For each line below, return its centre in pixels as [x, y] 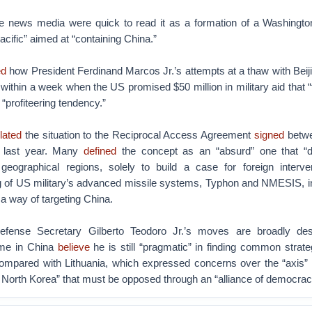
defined [100, 151]
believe [73, 247]
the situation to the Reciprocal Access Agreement [138, 135]
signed [269, 135]
